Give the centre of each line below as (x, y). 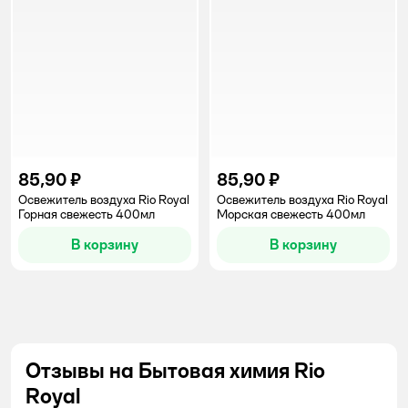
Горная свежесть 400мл (87, 214)
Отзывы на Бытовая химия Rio (175, 370)
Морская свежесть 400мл (291, 214)
